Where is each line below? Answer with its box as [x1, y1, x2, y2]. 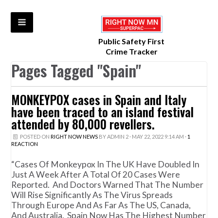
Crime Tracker [105, 47, 158, 56]
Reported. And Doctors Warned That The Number [11, 179, 204, 190]
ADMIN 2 [107, 133, 128, 140]
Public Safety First [98, 36, 165, 46]
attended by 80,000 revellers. [11, 115, 155, 133]
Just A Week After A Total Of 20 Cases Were [11, 169, 181, 180]
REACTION [11, 141, 38, 147]
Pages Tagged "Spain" [11, 59, 142, 82]
